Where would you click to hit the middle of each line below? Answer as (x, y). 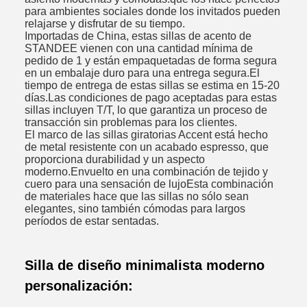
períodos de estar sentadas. (92, 221)
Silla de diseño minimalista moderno (145, 265)
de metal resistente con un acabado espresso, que (147, 147)
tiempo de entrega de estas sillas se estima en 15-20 (152, 85)
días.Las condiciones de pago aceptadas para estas (151, 97)
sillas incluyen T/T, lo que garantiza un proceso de (146, 110)
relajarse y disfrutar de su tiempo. (105, 23)
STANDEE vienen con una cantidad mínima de (139, 48)
